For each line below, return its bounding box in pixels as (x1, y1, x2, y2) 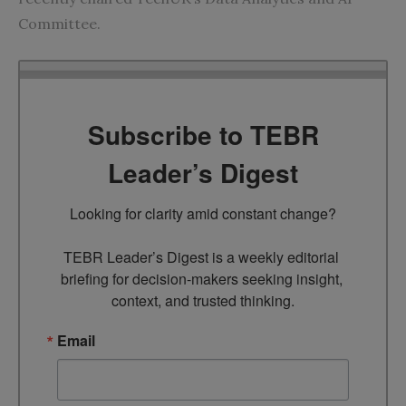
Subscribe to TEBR (87, 115, 319, 153)
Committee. (18, 14, 106, 33)
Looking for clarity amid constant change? (70, 202, 336, 224)
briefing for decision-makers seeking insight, (60, 267, 343, 289)
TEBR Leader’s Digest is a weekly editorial (63, 246, 339, 267)
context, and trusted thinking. (111, 289, 295, 311)
